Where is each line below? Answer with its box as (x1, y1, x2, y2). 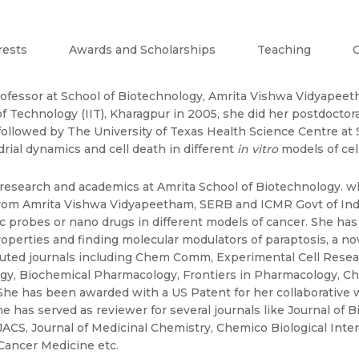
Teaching (257, 42, 311, 58)
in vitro (237, 142, 278, 157)
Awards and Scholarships (69, 42, 216, 58)
